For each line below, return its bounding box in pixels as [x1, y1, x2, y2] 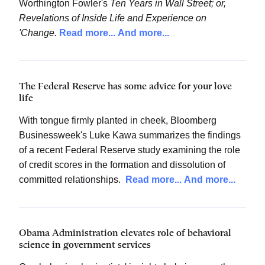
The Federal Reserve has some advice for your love [19, 82, 232, 92]
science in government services [19, 240, 151, 250]
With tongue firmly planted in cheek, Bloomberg [19, 115, 216, 125]
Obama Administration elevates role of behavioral [19, 228, 231, 238]
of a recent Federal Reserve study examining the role [19, 145, 240, 155]
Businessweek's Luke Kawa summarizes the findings [19, 130, 241, 140]
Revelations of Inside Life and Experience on [19, 13, 206, 23]
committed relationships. [19, 174, 123, 185]
